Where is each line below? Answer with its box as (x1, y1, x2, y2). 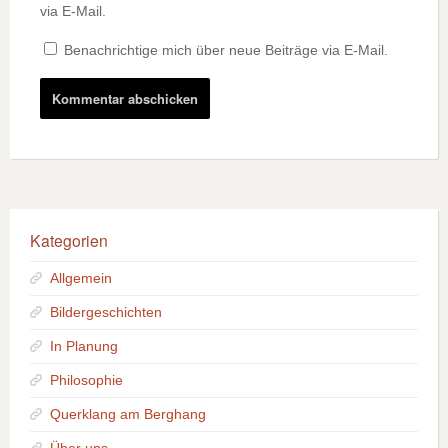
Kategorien (30, 229, 108, 252)
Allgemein (50, 270, 112, 287)
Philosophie (50, 372, 123, 389)
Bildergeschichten (50, 304, 162, 321)
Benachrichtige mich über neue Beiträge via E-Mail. (64, 42, 388, 59)
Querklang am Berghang (50, 406, 206, 423)
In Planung (50, 338, 118, 355)
